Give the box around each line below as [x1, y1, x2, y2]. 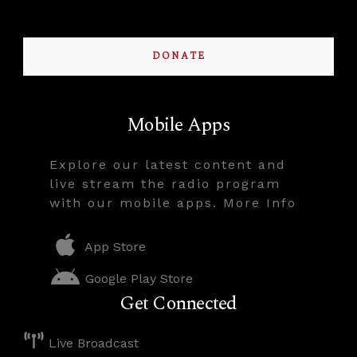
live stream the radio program [49, 176, 280, 191]
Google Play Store [81, 271, 193, 286]
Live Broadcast [44, 335, 139, 351]
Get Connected [120, 289, 237, 318]
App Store [81, 239, 146, 254]
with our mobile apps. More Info [49, 195, 296, 210]
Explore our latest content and [49, 157, 286, 172]
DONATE [151, 49, 206, 64]
